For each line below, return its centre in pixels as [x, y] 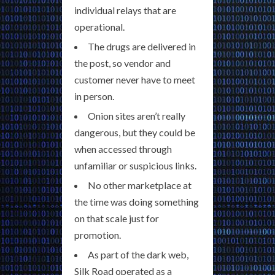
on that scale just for [117, 219]
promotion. [98, 235]
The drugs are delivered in [142, 47]
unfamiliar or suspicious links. [135, 166]
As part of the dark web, [138, 255]
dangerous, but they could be [135, 133]
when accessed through [123, 149]
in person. [94, 96]
